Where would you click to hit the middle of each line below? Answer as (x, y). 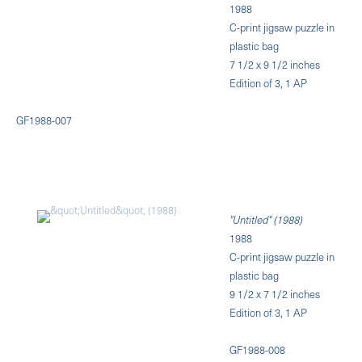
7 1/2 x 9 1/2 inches (275, 64)
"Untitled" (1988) (267, 219)
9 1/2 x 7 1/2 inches (275, 293)
